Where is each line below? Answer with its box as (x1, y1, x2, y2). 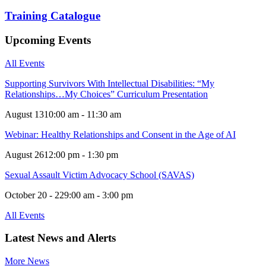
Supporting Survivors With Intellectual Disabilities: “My (5, 78, 214, 88)
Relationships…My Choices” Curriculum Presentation (5, 88, 208, 99)
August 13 (5, 109, 44, 119)
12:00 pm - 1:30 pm (44, 149, 118, 160)
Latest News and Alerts (5, 232, 116, 245)
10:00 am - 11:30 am (44, 109, 121, 119)
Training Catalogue (5, 9, 100, 23)
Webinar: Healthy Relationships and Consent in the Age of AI (5, 129, 236, 140)
